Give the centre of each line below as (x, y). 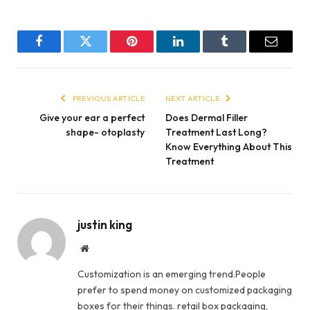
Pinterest (153, 52)
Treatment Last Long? (216, 132)
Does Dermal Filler (207, 117)
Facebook (62, 52)
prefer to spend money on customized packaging (185, 290)
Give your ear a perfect (92, 117)
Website (103, 247)
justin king (105, 224)
